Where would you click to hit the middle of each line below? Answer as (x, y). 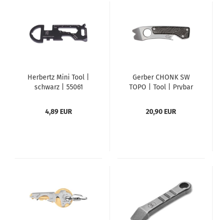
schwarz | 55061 (58, 87)
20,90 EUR (161, 112)
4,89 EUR (58, 112)
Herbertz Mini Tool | (58, 77)
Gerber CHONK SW (161, 77)
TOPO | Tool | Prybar (161, 87)
